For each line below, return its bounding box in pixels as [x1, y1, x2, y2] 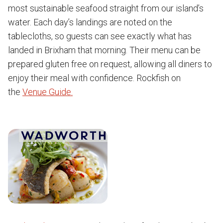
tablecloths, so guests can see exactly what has [8, 31, 192, 41]
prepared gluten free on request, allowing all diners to [8, 59, 212, 69]
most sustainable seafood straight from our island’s [8, 3, 204, 13]
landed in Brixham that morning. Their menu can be [8, 45, 201, 55]
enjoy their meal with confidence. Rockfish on [8, 73, 181, 83]
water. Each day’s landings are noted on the [8, 17, 172, 27]
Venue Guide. [22, 87, 73, 97]
